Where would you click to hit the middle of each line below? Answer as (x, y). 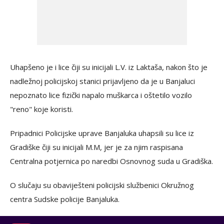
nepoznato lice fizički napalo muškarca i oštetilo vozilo (101, 95)
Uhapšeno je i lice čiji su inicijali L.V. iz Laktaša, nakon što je (109, 67)
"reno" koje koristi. (41, 109)
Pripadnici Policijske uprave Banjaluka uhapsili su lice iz (102, 133)
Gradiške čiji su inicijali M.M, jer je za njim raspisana (96, 147)
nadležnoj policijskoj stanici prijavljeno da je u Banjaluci (102, 81)
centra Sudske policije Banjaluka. (65, 199)
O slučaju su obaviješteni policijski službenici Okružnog (102, 185)
